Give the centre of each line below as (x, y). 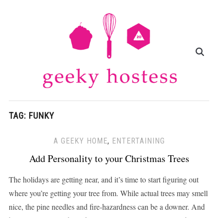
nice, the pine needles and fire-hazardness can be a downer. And (107, 207)
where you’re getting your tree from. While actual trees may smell (108, 193)
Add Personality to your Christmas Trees (109, 159)
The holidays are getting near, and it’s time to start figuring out (103, 180)
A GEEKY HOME (80, 141)
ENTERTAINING (138, 141)
